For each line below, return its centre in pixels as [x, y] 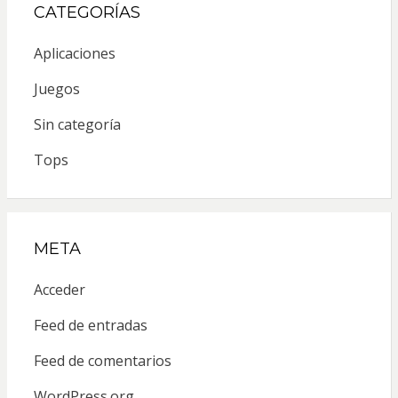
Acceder [59, 289]
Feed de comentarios [102, 360]
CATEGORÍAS [87, 12]
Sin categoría [77, 124]
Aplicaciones [74, 53]
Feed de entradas [90, 325]
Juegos [56, 88]
